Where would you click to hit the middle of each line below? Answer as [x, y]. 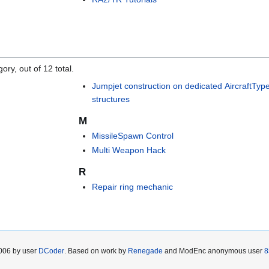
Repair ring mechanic [133, 187]
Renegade [145, 251]
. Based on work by [96, 251]
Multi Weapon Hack [129, 150]
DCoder [51, 251]
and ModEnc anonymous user [213, 251]
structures [111, 99]
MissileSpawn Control [133, 136]
